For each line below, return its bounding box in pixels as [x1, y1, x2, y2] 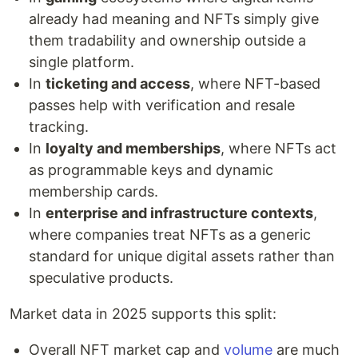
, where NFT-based [190, 74, 320, 92]
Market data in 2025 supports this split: [10, 304, 276, 322]
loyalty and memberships [46, 139, 221, 157]
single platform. [29, 53, 134, 70]
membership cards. [29, 182, 158, 200]
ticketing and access [46, 74, 190, 92]
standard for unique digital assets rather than [29, 247, 335, 265]
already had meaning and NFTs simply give [29, 10, 319, 27]
